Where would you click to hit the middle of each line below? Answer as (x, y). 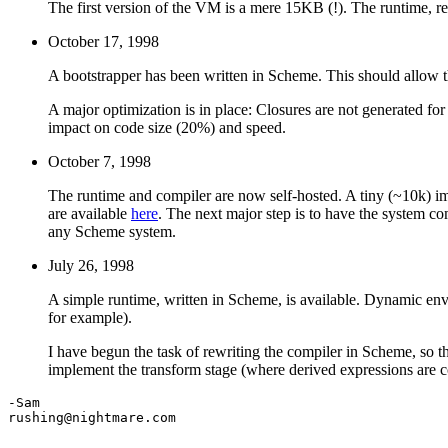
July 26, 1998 (91, 265)
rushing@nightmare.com (92, 417)
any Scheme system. (112, 231)
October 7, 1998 (99, 161)
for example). (90, 317)
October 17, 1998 (103, 41)
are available (89, 213)
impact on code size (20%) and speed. (167, 127)
